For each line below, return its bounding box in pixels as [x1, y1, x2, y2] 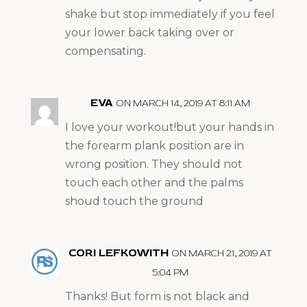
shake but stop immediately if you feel [64, 7, 275, 21]
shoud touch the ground [64, 194, 204, 208]
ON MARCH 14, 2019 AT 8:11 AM [116, 97, 251, 109]
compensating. [64, 44, 146, 58]
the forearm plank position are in [64, 138, 244, 152]
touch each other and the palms [64, 175, 243, 189]
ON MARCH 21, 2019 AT [171, 247, 273, 259]
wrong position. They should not [64, 157, 243, 171]
